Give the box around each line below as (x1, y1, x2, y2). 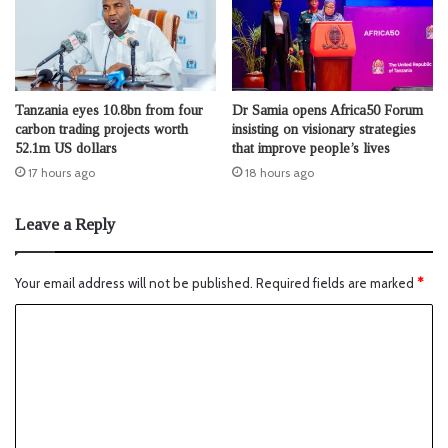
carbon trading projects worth (15, 122, 188, 138)
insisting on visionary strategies (232, 122, 416, 138)
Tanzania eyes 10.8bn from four (15, 103, 203, 119)
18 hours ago (245, 165, 314, 181)
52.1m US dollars (15, 141, 117, 157)
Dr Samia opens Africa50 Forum (232, 103, 423, 119)
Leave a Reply (15, 215, 116, 235)
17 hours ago (28, 165, 95, 181)
